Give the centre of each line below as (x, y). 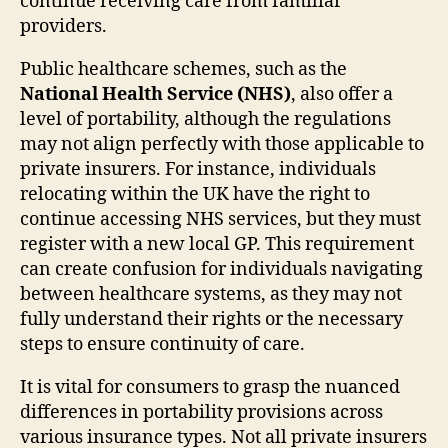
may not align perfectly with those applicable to (222, 144)
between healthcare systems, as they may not (211, 294)
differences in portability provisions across (201, 412)
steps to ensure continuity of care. (162, 344)
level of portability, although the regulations (205, 119)
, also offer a (342, 94)
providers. (63, 26)
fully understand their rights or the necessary (211, 319)
